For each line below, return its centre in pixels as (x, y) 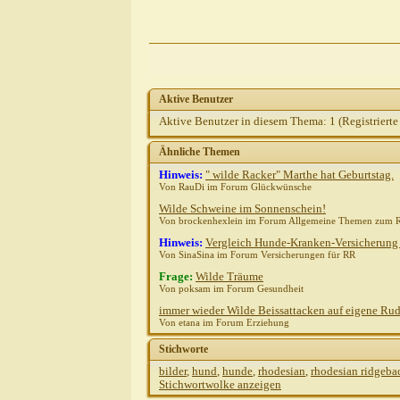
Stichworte (183, 350)
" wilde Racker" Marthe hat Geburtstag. (300, 175)
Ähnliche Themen (200, 152)
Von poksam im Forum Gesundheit (231, 289)
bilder (173, 371)
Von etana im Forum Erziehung (224, 323)
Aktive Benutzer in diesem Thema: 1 (249, 121)
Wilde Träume (229, 277)
